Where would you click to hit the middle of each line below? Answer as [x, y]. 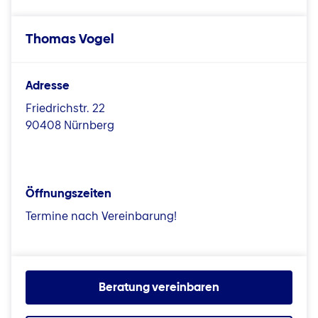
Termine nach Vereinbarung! [101, 216]
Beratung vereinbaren [159, 287]
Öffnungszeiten [68, 194]
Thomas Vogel [70, 39]
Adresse [48, 86]
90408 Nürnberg [70, 126]
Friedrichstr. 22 [65, 109]
